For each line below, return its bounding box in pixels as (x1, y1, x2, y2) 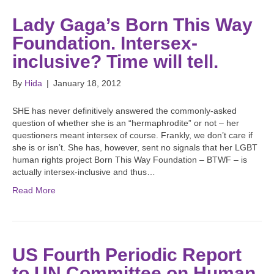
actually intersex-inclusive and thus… (12, 167, 155, 177)
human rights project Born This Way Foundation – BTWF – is (12, 155, 247, 165)
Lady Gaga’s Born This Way (12, 15, 253, 35)
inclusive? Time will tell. (12, 51, 218, 72)
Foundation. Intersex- (12, 33, 198, 54)
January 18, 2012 (53, 78, 121, 89)
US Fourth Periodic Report (12, 245, 242, 265)
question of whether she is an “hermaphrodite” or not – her (12, 118, 239, 128)
